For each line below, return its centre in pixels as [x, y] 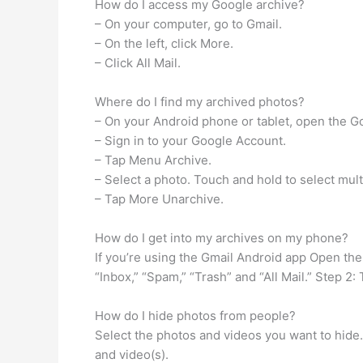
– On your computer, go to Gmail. [188, 24]
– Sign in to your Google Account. [190, 141]
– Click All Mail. [138, 63]
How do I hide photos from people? [195, 316]
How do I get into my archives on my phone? [222, 238]
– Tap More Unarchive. [159, 199]
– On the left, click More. [164, 43]
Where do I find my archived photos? [200, 102]
